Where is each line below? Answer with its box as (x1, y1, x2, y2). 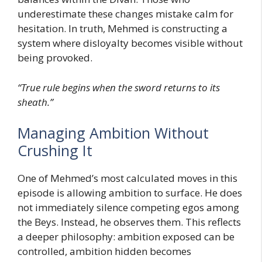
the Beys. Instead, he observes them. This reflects (18, 215, 241, 229)
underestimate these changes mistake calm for (18, 7, 233, 21)
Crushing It (18, 140, 92, 161)
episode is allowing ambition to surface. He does (18, 186, 242, 200)
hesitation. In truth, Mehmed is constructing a (18, 22, 227, 36)
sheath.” (18, 95, 53, 109)
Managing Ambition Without (18, 123, 209, 143)
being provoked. (18, 51, 92, 65)
